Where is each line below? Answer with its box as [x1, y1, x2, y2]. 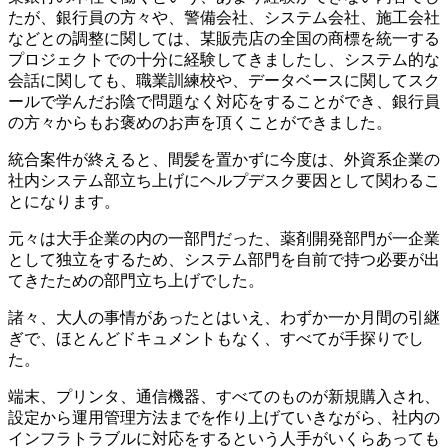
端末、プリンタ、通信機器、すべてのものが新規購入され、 [8, 388, 440, 406]
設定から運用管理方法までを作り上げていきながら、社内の [8, 409, 440, 427]
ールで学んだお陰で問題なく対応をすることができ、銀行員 [8, 93, 440, 111]
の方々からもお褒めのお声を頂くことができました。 [8, 114, 392, 132]
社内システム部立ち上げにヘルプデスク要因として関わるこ [8, 172, 440, 190]
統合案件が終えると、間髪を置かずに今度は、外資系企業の [8, 151, 440, 169]
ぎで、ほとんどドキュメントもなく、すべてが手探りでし [8, 330, 424, 348]
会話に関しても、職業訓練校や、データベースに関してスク [8, 72, 440, 90]
